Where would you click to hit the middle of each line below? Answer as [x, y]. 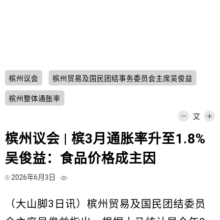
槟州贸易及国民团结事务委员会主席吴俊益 [123, 79]
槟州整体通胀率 [35, 99]
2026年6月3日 [34, 178]
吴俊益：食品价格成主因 [81, 159]
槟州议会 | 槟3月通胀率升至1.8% [105, 139]
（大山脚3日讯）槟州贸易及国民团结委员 [105, 204]
